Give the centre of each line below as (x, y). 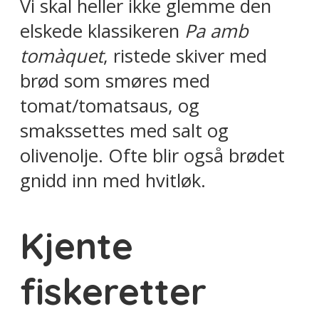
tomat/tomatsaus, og (110, 105)
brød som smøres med (115, 80)
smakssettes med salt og (124, 130)
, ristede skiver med (185, 56)
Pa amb (216, 31)
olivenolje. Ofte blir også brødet (152, 155)
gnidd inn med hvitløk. (113, 180)
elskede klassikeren (102, 31)
